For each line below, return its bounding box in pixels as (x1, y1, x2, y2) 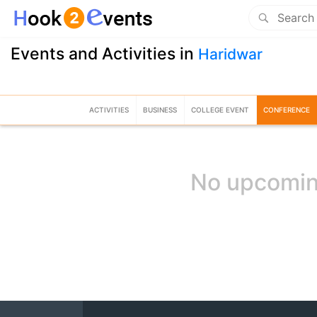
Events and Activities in (11, 44, 198, 64)
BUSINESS (143, 105, 178, 114)
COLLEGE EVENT (191, 105, 250, 114)
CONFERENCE (263, 105, 311, 114)
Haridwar (198, 45, 263, 63)
